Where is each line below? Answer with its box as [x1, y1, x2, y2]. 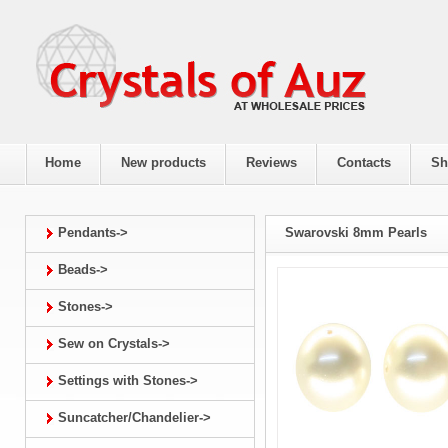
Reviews [246, 155, 297, 170]
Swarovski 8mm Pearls [285, 225, 427, 240]
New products [121, 155, 206, 170]
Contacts [337, 155, 391, 170]
